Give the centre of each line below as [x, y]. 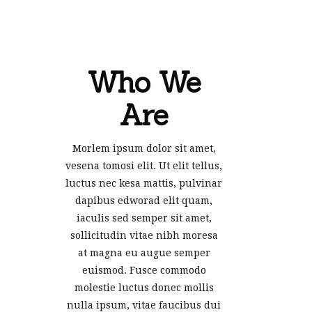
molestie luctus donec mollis [144, 287]
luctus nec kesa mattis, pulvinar [144, 183]
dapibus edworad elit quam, [144, 200]
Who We [144, 82]
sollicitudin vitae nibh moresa [144, 235]
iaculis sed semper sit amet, [144, 218]
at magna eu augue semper [144, 252]
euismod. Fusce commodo [144, 270]
